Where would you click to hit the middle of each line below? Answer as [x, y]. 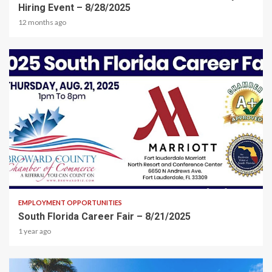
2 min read [36, 175]
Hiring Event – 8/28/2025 [74, 8]
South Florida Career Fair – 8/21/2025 [104, 217]
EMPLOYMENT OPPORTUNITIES [70, 203]
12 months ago [42, 22]
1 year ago [35, 231]
